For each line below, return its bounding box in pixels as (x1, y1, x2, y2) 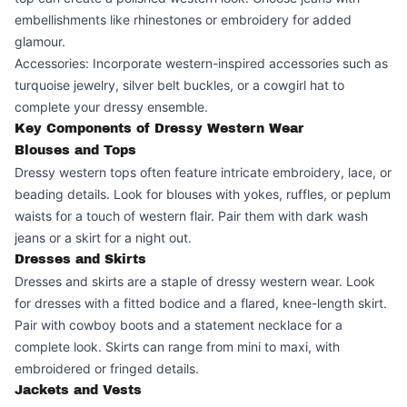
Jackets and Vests (15, 383, 142, 397)
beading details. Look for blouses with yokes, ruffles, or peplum (15, 186, 391, 202)
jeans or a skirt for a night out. (15, 230, 192, 245)
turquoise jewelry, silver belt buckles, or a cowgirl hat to (15, 77, 344, 93)
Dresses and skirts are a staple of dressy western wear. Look (15, 273, 375, 289)
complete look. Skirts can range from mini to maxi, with (15, 339, 340, 354)
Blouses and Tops (15, 144, 136, 157)
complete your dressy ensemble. (15, 99, 208, 114)
